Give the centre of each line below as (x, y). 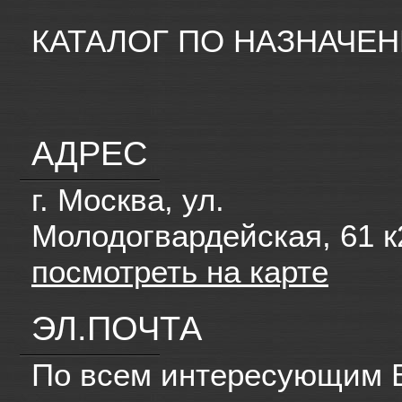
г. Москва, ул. (128, 200)
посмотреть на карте (180, 272)
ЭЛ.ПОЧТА (117, 329)
